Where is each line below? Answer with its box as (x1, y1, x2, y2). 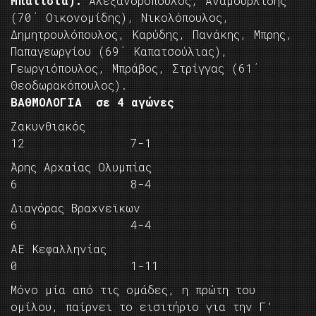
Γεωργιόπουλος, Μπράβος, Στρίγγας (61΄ (11, 61, 260, 76)
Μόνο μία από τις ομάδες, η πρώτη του (11, 282, 255, 298)
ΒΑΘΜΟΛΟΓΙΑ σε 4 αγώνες (11, 95, 174, 110)
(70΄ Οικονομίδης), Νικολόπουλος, (11, 10, 229, 25)
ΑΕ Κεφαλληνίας (11, 241, 226, 257)
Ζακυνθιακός (11, 119, 233, 134)
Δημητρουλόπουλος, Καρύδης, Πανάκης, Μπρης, (11, 27, 293, 42)
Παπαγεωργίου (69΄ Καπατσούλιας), (11, 44, 228, 59)
